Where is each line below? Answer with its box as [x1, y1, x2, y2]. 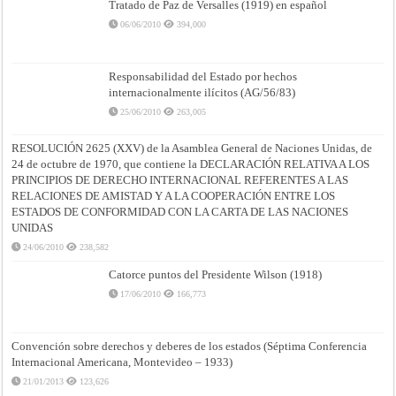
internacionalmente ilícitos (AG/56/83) [109, 85, 296, 99]
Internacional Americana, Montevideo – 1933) [11, 355, 233, 369]
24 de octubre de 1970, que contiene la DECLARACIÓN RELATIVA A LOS [11, 156, 370, 171]
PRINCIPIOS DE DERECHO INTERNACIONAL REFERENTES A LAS [11, 172, 349, 187]
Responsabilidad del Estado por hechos [109, 69, 298, 83]
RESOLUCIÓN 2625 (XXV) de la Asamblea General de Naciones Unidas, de [11, 141, 373, 155]
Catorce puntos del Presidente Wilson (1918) [109, 267, 323, 281]
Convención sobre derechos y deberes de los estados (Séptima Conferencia [11, 339, 368, 354]
